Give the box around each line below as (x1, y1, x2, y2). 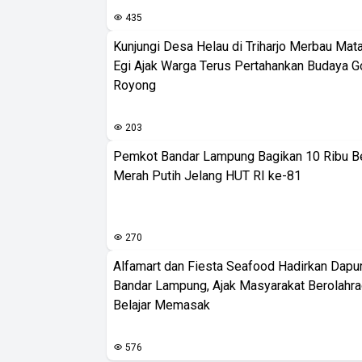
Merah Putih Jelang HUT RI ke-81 (113, 168, 301, 184)
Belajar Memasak (113, 297, 210, 314)
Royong (113, 78, 156, 94)
